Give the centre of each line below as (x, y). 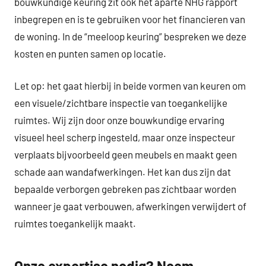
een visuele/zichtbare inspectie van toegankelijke (121, 103)
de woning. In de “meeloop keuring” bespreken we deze (130, 36)
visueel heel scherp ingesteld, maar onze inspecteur (125, 137)
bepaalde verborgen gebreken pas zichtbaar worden (125, 189)
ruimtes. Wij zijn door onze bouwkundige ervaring (119, 120)
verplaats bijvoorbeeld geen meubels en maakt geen (126, 155)
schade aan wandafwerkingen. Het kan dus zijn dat (123, 172)
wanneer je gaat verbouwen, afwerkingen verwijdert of (130, 206)
